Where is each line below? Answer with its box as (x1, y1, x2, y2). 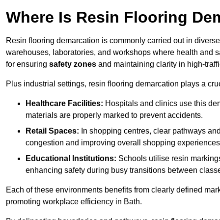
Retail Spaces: (26, 127, 79, 136)
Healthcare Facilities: (26, 99, 103, 108)
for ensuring (6, 60, 49, 69)
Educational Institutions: (26, 154, 116, 163)
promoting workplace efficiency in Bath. (6, 197, 142, 206)
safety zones (49, 60, 96, 69)
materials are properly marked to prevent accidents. (26, 111, 203, 120)
